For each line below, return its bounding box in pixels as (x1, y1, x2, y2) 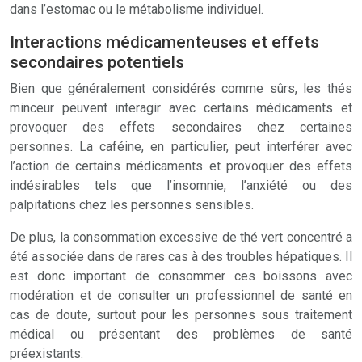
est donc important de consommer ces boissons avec (10, 268, 352, 284)
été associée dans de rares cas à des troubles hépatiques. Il (10, 249, 352, 264)
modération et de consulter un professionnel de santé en (10, 288, 352, 303)
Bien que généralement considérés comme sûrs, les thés (10, 81, 352, 96)
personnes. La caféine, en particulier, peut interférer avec (10, 139, 352, 154)
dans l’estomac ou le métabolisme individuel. (10, 2, 263, 17)
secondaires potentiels (10, 53, 184, 72)
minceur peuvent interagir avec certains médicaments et (10, 100, 352, 116)
